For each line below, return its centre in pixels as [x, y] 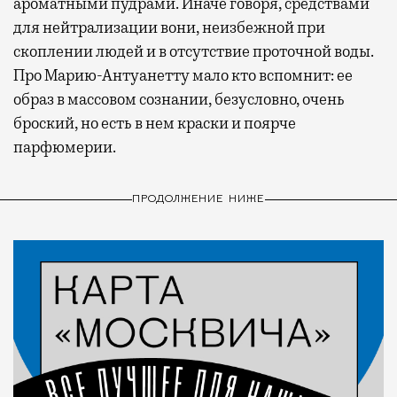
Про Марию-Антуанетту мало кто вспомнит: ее [183, 75]
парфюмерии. [65, 147]
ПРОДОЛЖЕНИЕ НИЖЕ [198, 200]
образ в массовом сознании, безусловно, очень [179, 99]
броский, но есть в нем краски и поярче [155, 123]
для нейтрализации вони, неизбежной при [169, 27]
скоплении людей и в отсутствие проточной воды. [194, 51]
